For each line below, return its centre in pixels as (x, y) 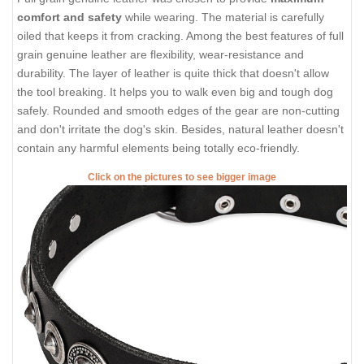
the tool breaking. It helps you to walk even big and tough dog (175, 92)
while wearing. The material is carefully (225, 17)
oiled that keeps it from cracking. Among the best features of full (180, 36)
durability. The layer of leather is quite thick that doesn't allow (173, 74)
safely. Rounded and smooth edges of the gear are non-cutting (178, 111)
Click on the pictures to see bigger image (182, 177)
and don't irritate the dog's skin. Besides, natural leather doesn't (180, 130)
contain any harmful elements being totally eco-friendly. (158, 148)
